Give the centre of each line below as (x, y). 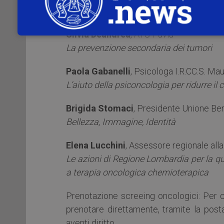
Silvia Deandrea (98, 34)
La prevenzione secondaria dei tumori (139, 47)
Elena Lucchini (96, 145)
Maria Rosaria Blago (108, 10)
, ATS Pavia (152, 34)
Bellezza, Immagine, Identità (121, 121)
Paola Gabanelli (98, 71)
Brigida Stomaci (100, 108)
